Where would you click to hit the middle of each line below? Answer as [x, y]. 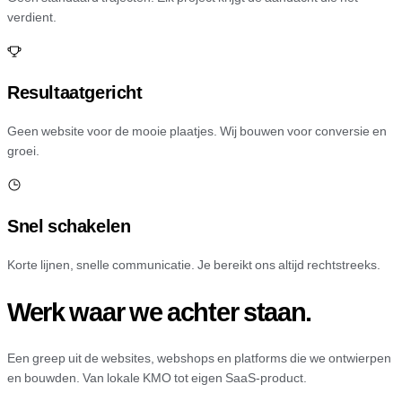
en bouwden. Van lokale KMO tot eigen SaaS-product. [157, 379]
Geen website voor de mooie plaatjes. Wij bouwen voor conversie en [197, 132]
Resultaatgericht [75, 93]
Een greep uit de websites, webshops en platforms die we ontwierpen [199, 359]
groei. [23, 152]
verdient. [32, 18]
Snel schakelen [69, 227]
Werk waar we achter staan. [160, 312]
